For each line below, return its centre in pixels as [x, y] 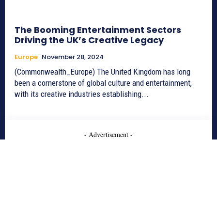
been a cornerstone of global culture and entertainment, [103, 83]
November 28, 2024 [73, 57]
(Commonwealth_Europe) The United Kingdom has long [102, 72]
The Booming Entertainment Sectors [98, 30]
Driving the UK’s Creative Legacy [89, 40]
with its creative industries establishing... [82, 94]
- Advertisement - [108, 135]
